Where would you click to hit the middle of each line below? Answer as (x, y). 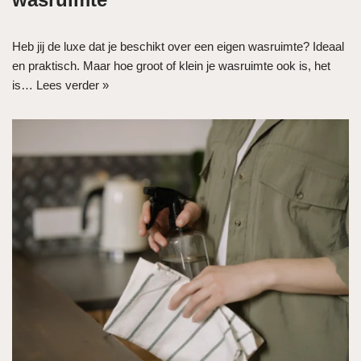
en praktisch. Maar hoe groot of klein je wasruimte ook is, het (171, 65)
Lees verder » (73, 85)
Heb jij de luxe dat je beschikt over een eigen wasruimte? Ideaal (178, 46)
